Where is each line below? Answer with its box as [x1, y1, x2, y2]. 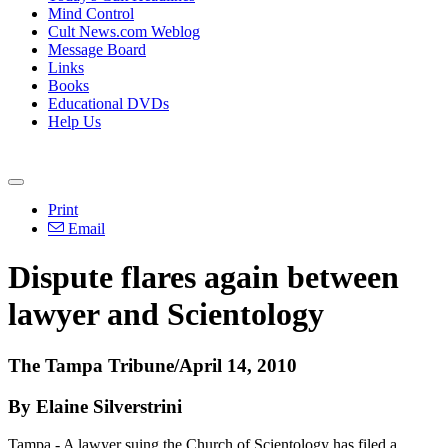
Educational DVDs [48, 95, 169, 112]
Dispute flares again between [8, 259, 399, 296]
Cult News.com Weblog [48, 23, 200, 40]
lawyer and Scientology [8, 296, 324, 333]
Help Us [48, 113, 101, 130]
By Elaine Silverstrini [8, 395, 182, 417]
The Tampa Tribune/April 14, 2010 [8, 354, 297, 376]
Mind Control [48, 5, 134, 22]
